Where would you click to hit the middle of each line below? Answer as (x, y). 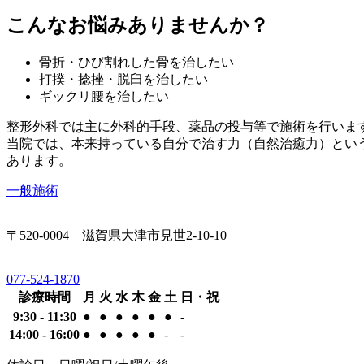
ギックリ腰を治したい (104, 96)
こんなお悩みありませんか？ (138, 26)
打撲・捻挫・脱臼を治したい (123, 79)
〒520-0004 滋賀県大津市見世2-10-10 (117, 235)
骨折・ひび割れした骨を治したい (136, 62)
